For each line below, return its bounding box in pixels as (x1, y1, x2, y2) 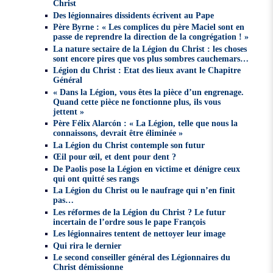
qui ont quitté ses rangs (52, 173, 139, 183)
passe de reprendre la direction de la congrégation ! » (52, 32, 249, 42)
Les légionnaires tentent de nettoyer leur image (52, 229, 225, 239)
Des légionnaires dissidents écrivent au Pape (52, 10, 214, 20)
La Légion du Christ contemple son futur (52, 140, 205, 150)
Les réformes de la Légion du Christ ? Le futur (52, 207, 225, 217)
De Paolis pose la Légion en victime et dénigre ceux (52, 163, 240, 174)
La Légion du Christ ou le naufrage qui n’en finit (52, 185, 235, 196)
